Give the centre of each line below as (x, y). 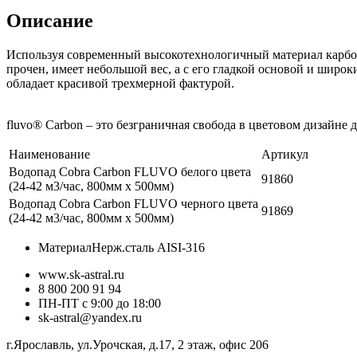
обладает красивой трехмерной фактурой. (120, 83)
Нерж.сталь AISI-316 (148, 247)
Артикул (285, 154)
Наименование (49, 154)
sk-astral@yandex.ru (90, 317)
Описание (50, 20)
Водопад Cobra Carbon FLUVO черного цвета (133, 203)
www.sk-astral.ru (81, 274)
